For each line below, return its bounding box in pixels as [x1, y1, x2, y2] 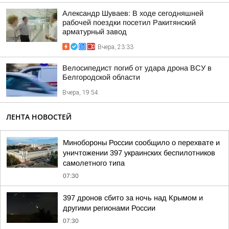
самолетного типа [63, 159, 125, 167]
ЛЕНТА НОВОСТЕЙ [6, 112, 72, 122]
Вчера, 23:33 [98, 43, 133, 51]
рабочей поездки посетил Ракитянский [62, 18, 196, 27]
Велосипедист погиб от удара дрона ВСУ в [62, 64, 212, 72]
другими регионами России [63, 204, 155, 212]
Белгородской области [62, 73, 140, 81]
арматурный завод [62, 28, 127, 36]
